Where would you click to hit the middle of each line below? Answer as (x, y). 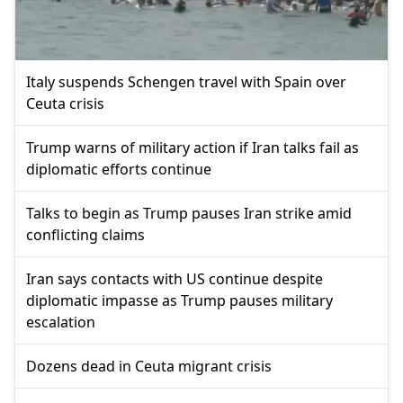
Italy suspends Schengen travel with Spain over (186, 81)
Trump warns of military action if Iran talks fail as (193, 147)
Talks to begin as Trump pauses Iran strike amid (189, 213)
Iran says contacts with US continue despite (175, 278)
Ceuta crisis (65, 103)
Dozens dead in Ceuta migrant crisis (149, 366)
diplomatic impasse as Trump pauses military (179, 300)
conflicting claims (85, 234)
